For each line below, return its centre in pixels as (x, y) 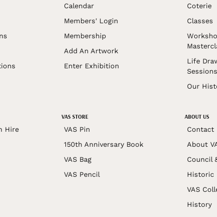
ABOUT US (197, 117)
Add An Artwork (91, 51)
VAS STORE (75, 117)
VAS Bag (77, 160)
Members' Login (91, 21)
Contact (201, 130)
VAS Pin (77, 130)
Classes (200, 21)
